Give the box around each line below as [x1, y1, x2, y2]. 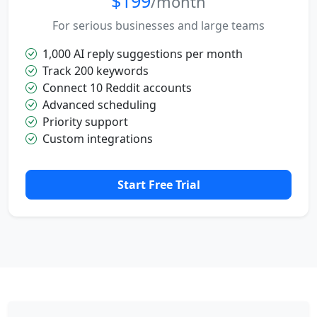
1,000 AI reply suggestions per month [42, 45, 243, 62]
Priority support [42, 113, 128, 129]
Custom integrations [42, 130, 153, 146]
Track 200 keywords [42, 62, 149, 79]
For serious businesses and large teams [52, 17, 265, 33]
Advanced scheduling [42, 96, 156, 113]
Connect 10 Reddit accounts [42, 79, 192, 96]
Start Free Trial [117, 176, 200, 192]
